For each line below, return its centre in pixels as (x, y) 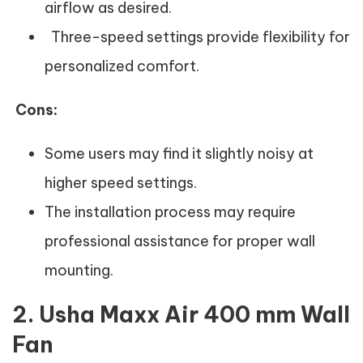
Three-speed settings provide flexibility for (197, 37)
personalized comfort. (122, 66)
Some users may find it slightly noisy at (179, 154)
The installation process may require (170, 212)
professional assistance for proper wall (180, 241)
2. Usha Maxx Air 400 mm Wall (181, 314)
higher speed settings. (121, 183)
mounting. (79, 270)
